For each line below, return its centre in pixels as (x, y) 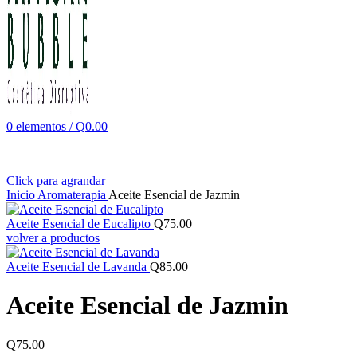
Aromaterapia (73, 195)
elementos (41, 126)
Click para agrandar (56, 180)
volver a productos (53, 238)
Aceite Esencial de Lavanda (78, 267)
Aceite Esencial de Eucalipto (80, 224)
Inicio (22, 195)
